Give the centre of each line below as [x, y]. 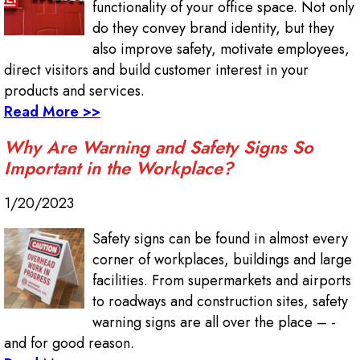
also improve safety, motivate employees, [221, 49]
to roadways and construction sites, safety [220, 302]
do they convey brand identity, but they [213, 29]
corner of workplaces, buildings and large [222, 260]
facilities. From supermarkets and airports [222, 281]
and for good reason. [69, 344]
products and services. [74, 91]
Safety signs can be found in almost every [220, 239]
